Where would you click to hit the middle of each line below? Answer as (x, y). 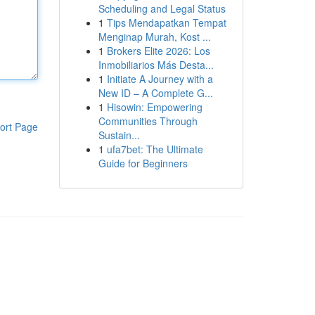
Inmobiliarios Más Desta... (156, 65)
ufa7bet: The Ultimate (155, 149)
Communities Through (148, 121)
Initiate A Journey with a (160, 79)
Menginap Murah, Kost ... (154, 37)
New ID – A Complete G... (155, 93)
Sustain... (119, 135)
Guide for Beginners (143, 163)
